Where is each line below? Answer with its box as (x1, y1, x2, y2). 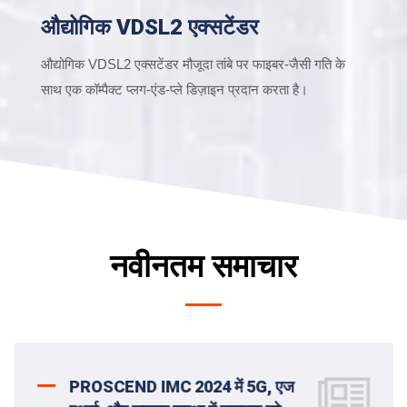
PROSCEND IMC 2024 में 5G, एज (69, 376, 294, 396)
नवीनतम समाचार (110, 247, 297, 285)
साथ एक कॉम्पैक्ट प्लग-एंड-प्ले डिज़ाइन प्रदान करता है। (41, 81, 308, 97)
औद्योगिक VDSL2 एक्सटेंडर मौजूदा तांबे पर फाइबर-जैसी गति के (41, 55, 345, 72)
